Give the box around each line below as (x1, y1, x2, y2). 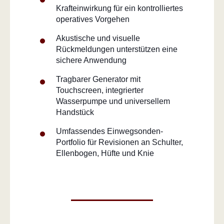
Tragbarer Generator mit (56, 74, 140, 83)
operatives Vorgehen (56, 14, 129, 23)
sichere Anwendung (56, 55, 126, 64)
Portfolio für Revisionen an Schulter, (56, 137, 183, 146)
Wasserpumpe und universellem (56, 96, 170, 105)
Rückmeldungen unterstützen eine (56, 44, 177, 53)
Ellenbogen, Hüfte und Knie (56, 148, 154, 157)
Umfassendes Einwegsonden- (56, 126, 163, 135)
